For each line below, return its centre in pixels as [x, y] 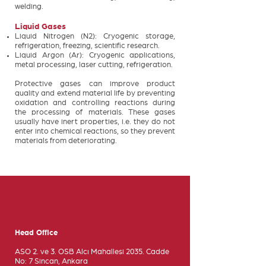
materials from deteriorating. [66, 141]
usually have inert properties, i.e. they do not [95, 122]
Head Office [36, 233]
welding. [29, 7]
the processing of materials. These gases [95, 113]
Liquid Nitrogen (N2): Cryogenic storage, [95, 37]
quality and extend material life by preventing [95, 94]
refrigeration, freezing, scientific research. [87, 46]
